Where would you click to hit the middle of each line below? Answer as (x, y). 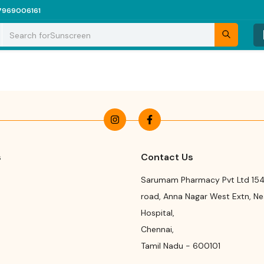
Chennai (156, 229)
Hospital (157, 213)
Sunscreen (71, 35)
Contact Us (167, 157)
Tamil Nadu (162, 246)
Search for (30, 35)
